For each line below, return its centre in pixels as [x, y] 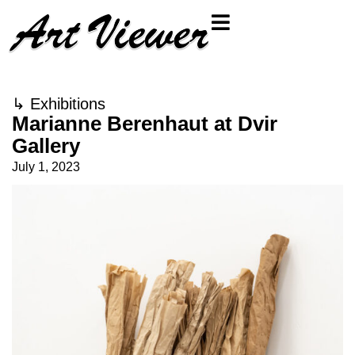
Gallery [46, 146]
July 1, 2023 [46, 167]
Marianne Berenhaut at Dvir [145, 124]
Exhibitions [68, 104]
